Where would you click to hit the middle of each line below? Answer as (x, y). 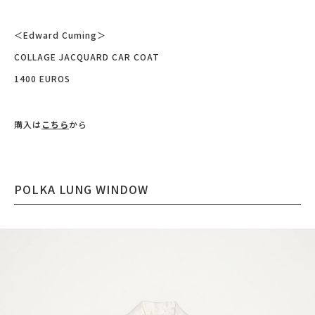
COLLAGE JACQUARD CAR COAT (87, 56)
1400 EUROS (42, 78)
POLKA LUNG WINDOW (81, 189)
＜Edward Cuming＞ (60, 34)
